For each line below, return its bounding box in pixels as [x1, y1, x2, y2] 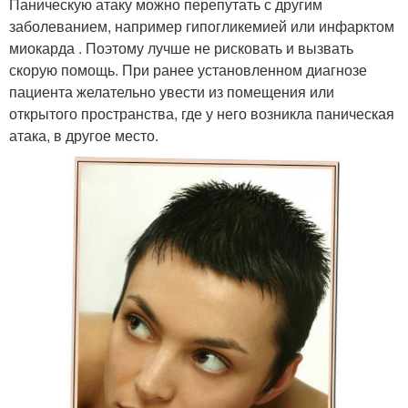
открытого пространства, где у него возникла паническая [9, 103, 394, 125]
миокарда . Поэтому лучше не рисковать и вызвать [9, 37, 353, 59]
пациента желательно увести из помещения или [9, 81, 334, 103]
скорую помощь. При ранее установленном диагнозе [9, 59, 367, 81]
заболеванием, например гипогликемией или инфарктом [9, 15, 394, 37]
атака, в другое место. [9, 125, 158, 147]
